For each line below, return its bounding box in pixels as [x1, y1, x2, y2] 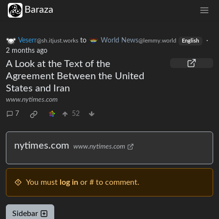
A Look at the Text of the [6, 59, 110, 69]
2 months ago [6, 47, 47, 54]
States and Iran [6, 83, 70, 93]
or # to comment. [78, 178, 139, 186]
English [181, 38, 199, 44]
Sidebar [12, 209, 40, 218]
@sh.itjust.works [37, 37, 78, 44]
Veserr [18, 37, 37, 44]
